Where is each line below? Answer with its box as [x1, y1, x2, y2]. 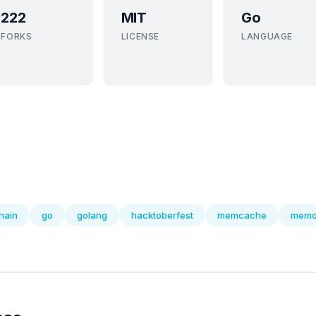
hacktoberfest [131, 209, 193, 221]
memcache [217, 209, 267, 221]
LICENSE [121, 31, 159, 42]
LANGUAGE [241, 31, 293, 42]
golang [77, 209, 107, 221]
